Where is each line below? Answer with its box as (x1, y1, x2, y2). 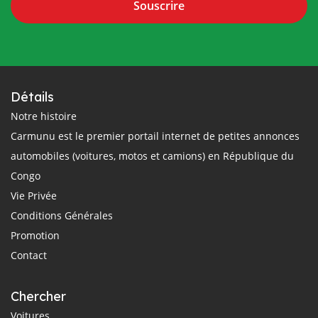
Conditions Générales (11, 208, 113, 222)
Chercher (11, 287, 66, 305)
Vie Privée (11, 188, 57, 202)
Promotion (11, 228, 60, 242)
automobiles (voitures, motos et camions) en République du (11, 148, 294, 163)
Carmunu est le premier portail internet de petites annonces (11, 128, 300, 143)
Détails (11, 88, 54, 105)
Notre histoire (11, 109, 77, 123)
